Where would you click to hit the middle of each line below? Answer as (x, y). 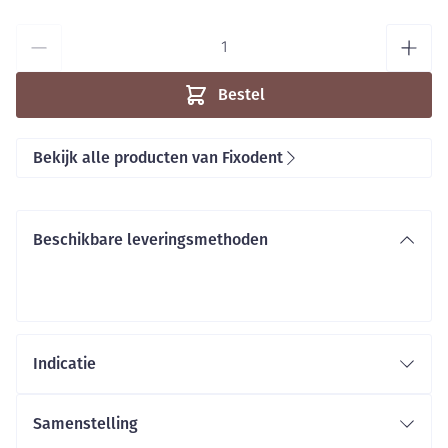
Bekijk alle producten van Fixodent (158, 157)
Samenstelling (85, 423)
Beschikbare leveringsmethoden (150, 239)
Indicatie (64, 363)
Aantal (38, 34)
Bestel (241, 94)
